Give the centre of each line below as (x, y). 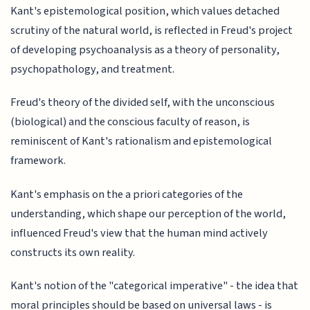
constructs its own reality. (73, 252)
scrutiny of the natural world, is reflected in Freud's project (152, 30)
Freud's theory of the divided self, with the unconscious (143, 103)
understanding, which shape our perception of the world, (148, 213)
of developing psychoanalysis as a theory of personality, (145, 49)
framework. (38, 161)
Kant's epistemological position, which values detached (145, 11)
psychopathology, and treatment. (93, 69)
